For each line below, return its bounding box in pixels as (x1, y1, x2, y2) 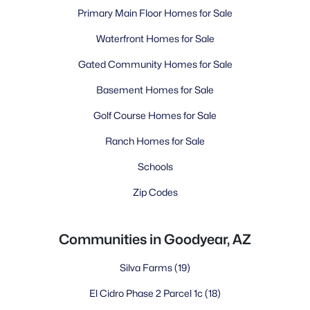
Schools (137, 161, 173, 172)
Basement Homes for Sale (96, 84, 214, 95)
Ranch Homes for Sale (105, 135, 205, 147)
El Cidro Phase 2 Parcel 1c (89, 287, 205, 299)
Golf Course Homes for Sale (93, 109, 217, 121)
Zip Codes (132, 186, 178, 198)
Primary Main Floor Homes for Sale (77, 7, 232, 19)
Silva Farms (120, 262, 174, 273)
